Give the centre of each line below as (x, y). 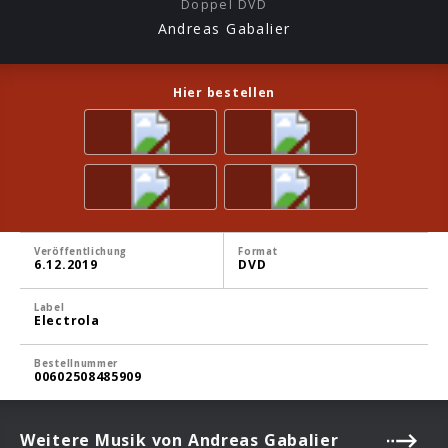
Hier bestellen (224, 93)
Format (258, 252)
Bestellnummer (76, 364)
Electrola (67, 321)
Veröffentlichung (81, 252)
